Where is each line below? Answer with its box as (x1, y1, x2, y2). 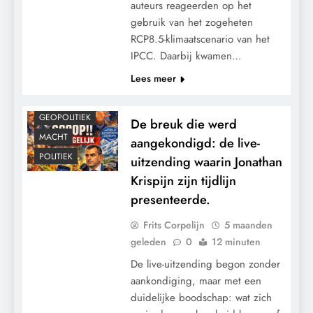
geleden (130, 234, 166, 249)
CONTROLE (39, 92, 82, 105)
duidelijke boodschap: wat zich (130, 289, 272, 305)
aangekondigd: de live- (130, 133, 260, 152)
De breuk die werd (130, 114, 237, 133)
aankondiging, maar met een (130, 272, 261, 289)
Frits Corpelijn (143, 217, 205, 232)
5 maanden (224, 217, 272, 232)
